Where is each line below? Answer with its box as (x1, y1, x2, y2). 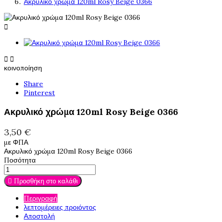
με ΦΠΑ (4, 138, 28, 147)
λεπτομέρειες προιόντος (24, 203, 96, 212)
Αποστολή (24, 212, 55, 221)
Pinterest (24, 88, 55, 97)
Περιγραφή (24, 194, 57, 203)
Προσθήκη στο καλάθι (14, 177, 78, 185)
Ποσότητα (4, 156, 36, 165)
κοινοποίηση (4, 63, 42, 72)
